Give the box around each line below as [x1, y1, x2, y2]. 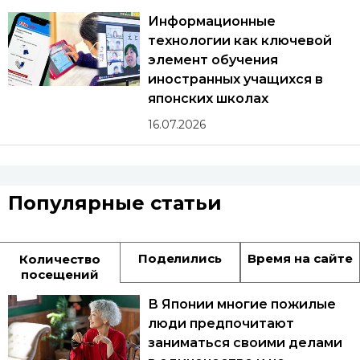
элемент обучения [148, 51, 279, 67]
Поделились [137, 250, 223, 266]
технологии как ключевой [148, 32, 332, 48]
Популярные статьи [8, 190, 222, 215]
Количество [19, 251, 101, 267]
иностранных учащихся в [148, 71, 323, 87]
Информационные [148, 13, 276, 29]
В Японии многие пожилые [148, 296, 336, 312]
